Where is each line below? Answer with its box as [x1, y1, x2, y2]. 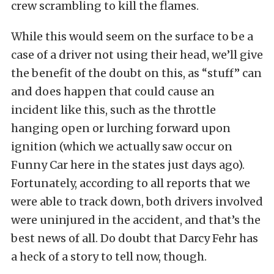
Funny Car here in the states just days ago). [11, 157, 245, 172]
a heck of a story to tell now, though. [11, 249, 207, 264]
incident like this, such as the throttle [11, 102, 216, 117]
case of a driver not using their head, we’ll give [11, 47, 263, 62]
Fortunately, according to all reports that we [11, 176, 250, 190]
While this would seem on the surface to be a [11, 29, 253, 43]
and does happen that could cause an [11, 84, 215, 98]
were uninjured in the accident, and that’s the [11, 212, 261, 227]
